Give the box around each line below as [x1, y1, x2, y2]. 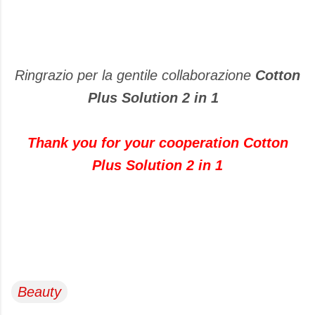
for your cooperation [101, 134, 239, 150]
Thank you [27, 134, 97, 150]
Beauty [18, 283, 61, 300]
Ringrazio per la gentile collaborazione [15, 67, 251, 83]
